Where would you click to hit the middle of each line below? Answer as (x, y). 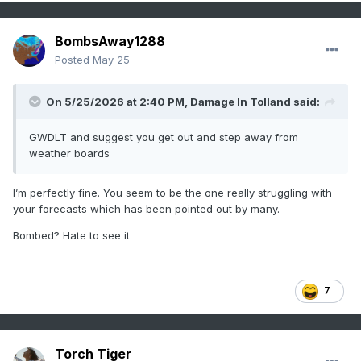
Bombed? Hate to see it (73, 236)
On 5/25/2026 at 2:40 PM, (118, 102)
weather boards (71, 154)
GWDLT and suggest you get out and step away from (164, 137)
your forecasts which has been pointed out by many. (146, 209)
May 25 (111, 60)
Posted (74, 60)
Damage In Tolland (241, 102)
